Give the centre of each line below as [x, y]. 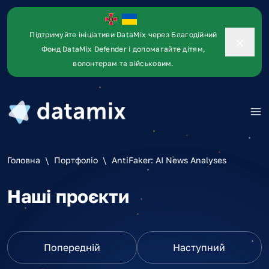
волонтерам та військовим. [123, 63]
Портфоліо [76, 160]
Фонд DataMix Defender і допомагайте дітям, [123, 49]
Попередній [72, 247]
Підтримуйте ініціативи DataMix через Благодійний [123, 35]
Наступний [199, 247]
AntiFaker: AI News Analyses [169, 160]
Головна [24, 160]
